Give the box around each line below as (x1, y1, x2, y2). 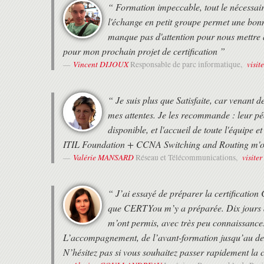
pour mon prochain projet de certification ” (63, 45, 225, 58)
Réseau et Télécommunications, (136, 152, 239, 163)
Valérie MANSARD (73, 151, 134, 163)
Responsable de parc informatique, (130, 59, 244, 70)
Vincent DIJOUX (73, 58, 128, 70)
